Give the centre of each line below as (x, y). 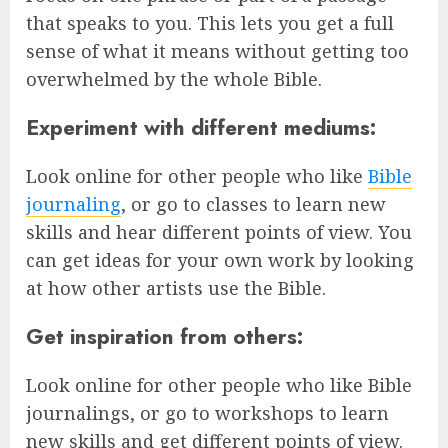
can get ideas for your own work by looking (220, 259)
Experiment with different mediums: (201, 127)
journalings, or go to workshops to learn (207, 412)
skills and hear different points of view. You (219, 231)
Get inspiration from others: (164, 336)
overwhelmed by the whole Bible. (174, 78)
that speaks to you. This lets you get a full (210, 22)
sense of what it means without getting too (217, 50)
